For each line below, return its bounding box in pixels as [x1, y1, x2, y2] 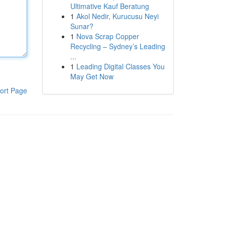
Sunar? [70, 21, 93, 31]
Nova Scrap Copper [76, 31, 139, 41]
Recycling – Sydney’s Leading [70, 41, 165, 51]
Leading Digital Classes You [76, 61, 165, 71]
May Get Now [70, 71, 114, 81]
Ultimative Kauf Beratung [70, 1, 149, 11]
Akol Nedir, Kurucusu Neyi [76, 11, 159, 21]
